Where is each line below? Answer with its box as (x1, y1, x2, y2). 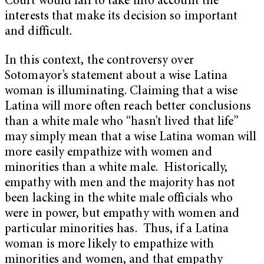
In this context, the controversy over (5, 55, 194, 68)
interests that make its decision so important (5, 10, 238, 23)
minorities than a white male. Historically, (5, 162, 228, 175)
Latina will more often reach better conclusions (5, 101, 251, 114)
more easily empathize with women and (5, 147, 212, 160)
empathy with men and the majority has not (5, 177, 236, 190)
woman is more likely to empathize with (5, 239, 214, 252)
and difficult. (5, 25, 72, 38)
